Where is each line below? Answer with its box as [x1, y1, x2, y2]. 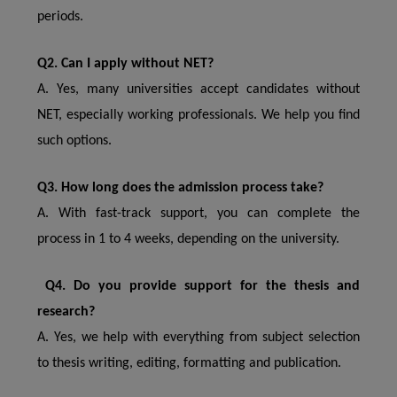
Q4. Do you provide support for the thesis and [37, 279, 360, 293]
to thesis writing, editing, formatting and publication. [37, 356, 341, 370]
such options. [37, 134, 112, 148]
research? [37, 305, 95, 319]
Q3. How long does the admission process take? [37, 181, 323, 195]
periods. [37, 10, 83, 24]
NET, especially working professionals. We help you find [37, 108, 360, 122]
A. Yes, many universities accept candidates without [37, 82, 360, 97]
